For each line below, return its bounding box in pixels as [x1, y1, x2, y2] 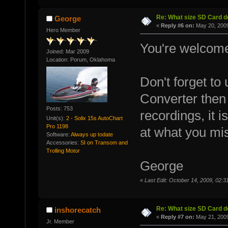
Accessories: [46, 139, 80, 146]
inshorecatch [54, 206, 101, 215]
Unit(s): [46, 115, 66, 121]
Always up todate [70, 131, 113, 137]
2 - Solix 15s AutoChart [66, 115, 123, 121]
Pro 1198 [46, 123, 68, 129]
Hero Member [46, 27, 80, 34]
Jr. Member [46, 218, 74, 225]
